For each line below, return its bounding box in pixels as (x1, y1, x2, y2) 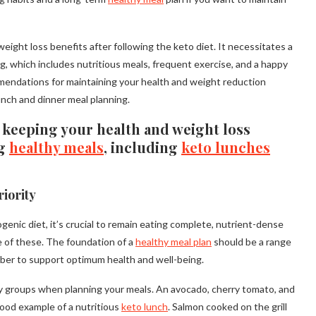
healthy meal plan (135, 236, 212, 248)
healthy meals (9, 138, 104, 157)
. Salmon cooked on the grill (168, 300, 287, 313)
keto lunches (181, 138, 270, 157)
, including (104, 138, 181, 157)
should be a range (212, 236, 291, 248)
